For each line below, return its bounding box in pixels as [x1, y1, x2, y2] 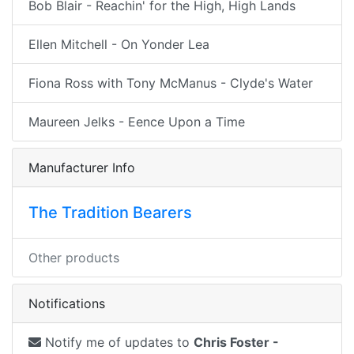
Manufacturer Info [28, 160, 135, 175]
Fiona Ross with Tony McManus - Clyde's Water [28, 75, 313, 91]
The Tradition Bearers [28, 203, 192, 222]
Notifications [28, 296, 105, 311]
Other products [28, 250, 119, 265]
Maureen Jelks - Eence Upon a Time [28, 114, 245, 130]
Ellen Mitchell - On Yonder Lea [28, 36, 209, 52]
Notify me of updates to [41, 334, 194, 350]
